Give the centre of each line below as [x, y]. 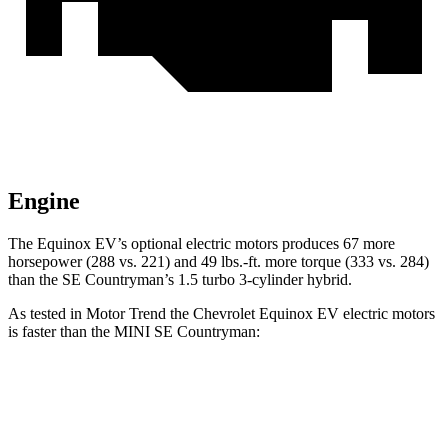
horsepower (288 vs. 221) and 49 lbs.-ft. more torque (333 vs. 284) [218, 262]
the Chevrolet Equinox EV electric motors [300, 314]
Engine [44, 201]
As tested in [47, 314]
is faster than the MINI [81, 332]
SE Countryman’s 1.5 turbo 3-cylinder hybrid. [207, 280]
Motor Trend [126, 314]
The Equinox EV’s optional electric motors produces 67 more [201, 244]
